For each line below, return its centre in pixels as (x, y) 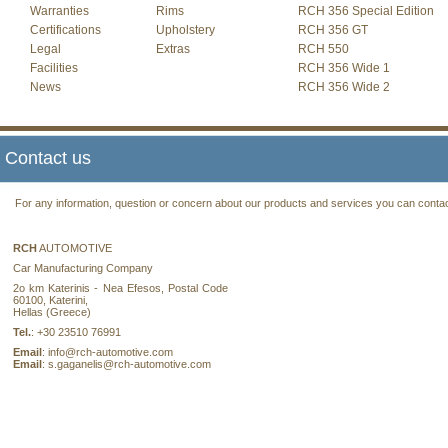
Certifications (65, 30)
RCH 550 (323, 49)
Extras (173, 49)
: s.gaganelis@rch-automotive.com (126, 364)
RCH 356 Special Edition (366, 11)
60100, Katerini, (50, 300)
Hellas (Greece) (52, 312)
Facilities (54, 68)
